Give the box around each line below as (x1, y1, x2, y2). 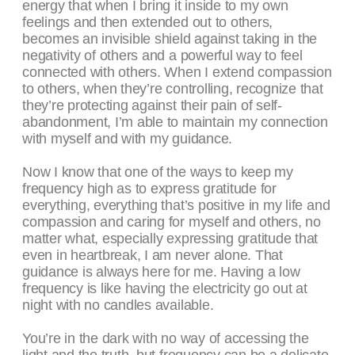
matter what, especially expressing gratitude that (22, 231, 319, 247)
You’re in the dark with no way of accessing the (22, 330, 309, 347)
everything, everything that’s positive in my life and (22, 197, 330, 214)
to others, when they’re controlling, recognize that (22, 81, 323, 97)
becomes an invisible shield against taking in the (22, 31, 318, 48)
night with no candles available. (22, 297, 214, 314)
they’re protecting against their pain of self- (22, 97, 282, 114)
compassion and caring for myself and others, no (22, 214, 321, 231)
